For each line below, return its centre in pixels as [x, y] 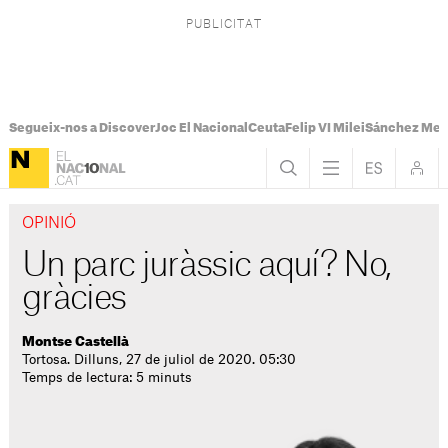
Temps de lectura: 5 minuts [107, 377]
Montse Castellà [76, 341]
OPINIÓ [49, 224]
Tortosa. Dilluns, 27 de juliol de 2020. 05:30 [159, 359]
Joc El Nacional [201, 128]
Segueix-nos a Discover [81, 128]
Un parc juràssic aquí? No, [206, 266]
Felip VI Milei [324, 128]
